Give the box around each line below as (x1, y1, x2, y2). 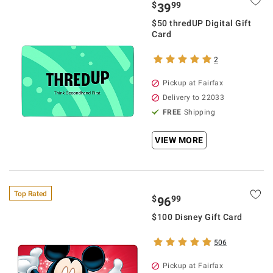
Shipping (183, 108, 216, 116)
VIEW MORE (155, 135, 204, 145)
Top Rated (14, 190, 47, 198)
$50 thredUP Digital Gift (152, 18, 251, 28)
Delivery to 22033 (163, 93, 225, 102)
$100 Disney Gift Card (152, 212, 243, 222)
